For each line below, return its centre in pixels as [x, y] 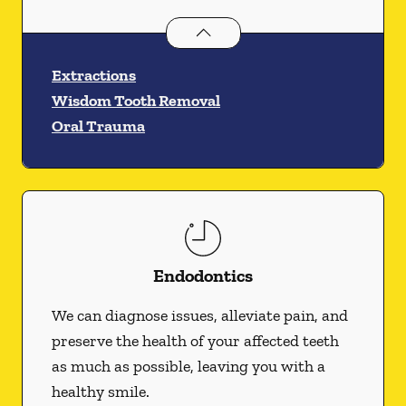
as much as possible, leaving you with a [188, 366]
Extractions [94, 75]
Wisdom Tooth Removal [136, 101]
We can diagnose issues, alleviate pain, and [200, 315]
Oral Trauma [98, 126]
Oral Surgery [212, 29]
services [288, 29]
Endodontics [203, 275]
